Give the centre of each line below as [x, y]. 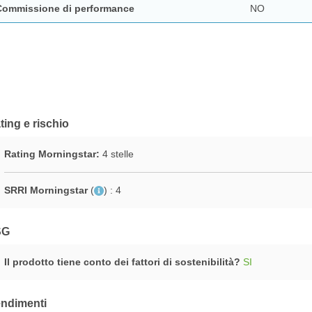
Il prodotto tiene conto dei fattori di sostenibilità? [122, 262]
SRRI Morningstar [46, 190]
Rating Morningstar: [52, 154]
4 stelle [116, 154]
